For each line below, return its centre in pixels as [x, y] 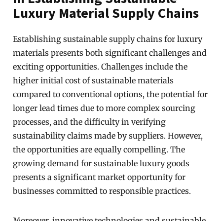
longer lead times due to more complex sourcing [104, 108]
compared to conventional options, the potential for [110, 94]
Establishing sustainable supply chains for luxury [108, 39]
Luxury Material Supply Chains [106, 13]
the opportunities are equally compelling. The [99, 149]
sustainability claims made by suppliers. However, [108, 136]
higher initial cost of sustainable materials [93, 80]
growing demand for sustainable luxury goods [101, 163]
